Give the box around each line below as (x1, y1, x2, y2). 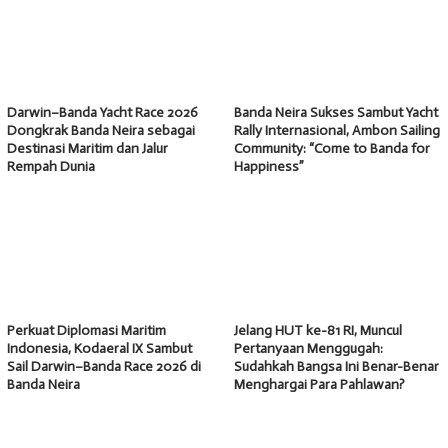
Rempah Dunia (7, 158, 95, 176)
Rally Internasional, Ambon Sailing (234, 122, 440, 140)
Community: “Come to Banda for (234, 140, 430, 158)
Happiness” (234, 158, 304, 176)
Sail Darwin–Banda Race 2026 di (7, 358, 201, 376)
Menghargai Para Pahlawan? (234, 376, 405, 394)
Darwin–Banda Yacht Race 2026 (7, 104, 198, 122)
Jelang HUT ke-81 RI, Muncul (234, 322, 402, 340)
